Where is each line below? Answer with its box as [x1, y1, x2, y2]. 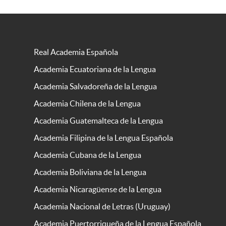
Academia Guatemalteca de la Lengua [33, 116, 163, 126]
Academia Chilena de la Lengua [33, 99, 141, 108]
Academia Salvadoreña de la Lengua [33, 82, 157, 91]
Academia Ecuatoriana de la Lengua [33, 65, 156, 74]
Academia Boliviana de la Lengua [33, 167, 146, 177]
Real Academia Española [33, 47, 118, 57]
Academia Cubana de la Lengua [33, 150, 141, 160]
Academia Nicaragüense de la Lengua [33, 185, 161, 194]
